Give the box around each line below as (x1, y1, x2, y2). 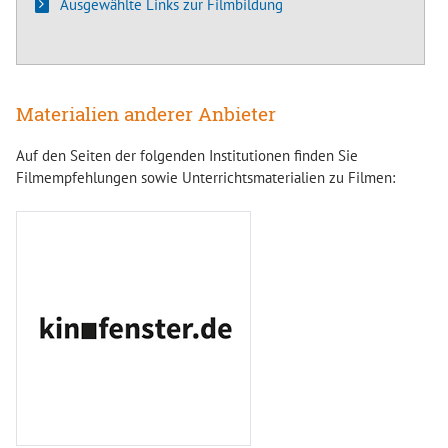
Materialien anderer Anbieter (16, 101, 276, 127)
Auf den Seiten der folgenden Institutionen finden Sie (16, 146, 358, 166)
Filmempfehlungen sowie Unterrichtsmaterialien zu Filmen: (16, 168, 395, 188)
